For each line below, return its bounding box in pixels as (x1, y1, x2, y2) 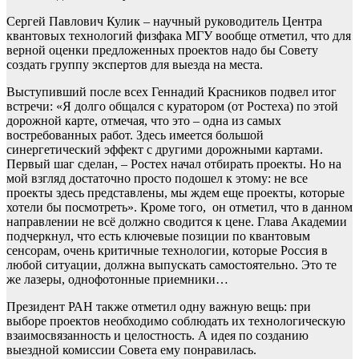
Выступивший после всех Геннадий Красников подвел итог (6, 85, 337, 99)
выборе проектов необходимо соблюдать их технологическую (6, 314, 345, 329)
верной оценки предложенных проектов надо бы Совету (6, 43, 318, 58)
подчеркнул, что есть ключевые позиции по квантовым (6, 229, 310, 244)
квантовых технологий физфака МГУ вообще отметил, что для (6, 29, 351, 43)
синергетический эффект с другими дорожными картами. (6, 143, 323, 157)
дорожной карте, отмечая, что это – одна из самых (6, 114, 281, 128)
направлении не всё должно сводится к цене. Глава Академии (6, 215, 347, 229)
